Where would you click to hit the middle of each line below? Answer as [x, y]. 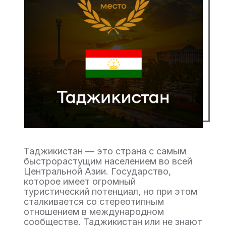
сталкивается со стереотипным [94, 202]
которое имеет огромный [80, 181]
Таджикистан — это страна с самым [105, 151]
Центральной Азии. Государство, [97, 171]
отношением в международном [94, 212]
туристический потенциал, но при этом [110, 191]
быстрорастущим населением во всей [108, 161]
